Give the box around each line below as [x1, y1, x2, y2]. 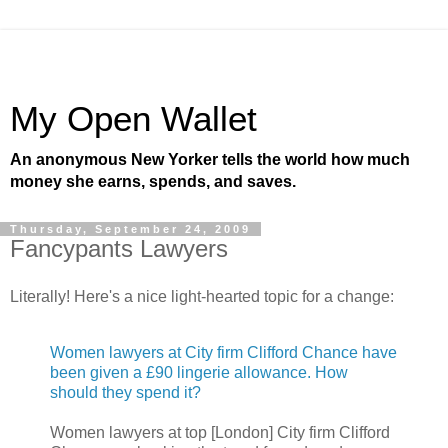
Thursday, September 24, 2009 [10, 223, 251, 235]
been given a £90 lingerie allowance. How [50, 363, 348, 381]
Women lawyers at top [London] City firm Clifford [50, 423, 390, 441]
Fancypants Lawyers [10, 235, 228, 262]
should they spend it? [50, 383, 201, 401]
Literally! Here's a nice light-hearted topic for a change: [10, 287, 394, 305]
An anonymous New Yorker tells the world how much [10, 151, 410, 168]
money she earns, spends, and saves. [10, 173, 296, 190]
